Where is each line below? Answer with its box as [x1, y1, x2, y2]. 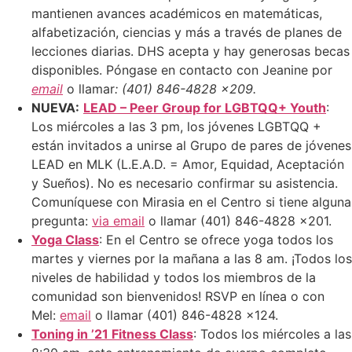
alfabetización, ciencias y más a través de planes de [31, 24, 342, 40]
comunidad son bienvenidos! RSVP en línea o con [31, 288, 324, 304]
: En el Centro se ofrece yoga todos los [99, 231, 333, 247]
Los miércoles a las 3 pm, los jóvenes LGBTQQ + [31, 118, 321, 134]
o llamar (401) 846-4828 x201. [145, 212, 332, 229]
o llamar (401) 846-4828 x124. [91, 306, 278, 323]
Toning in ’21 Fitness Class [31, 325, 193, 342]
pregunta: [31, 212, 92, 229]
